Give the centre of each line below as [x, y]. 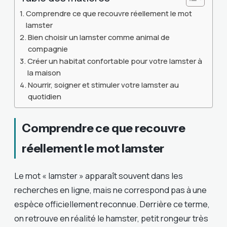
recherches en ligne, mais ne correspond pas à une [110, 190]
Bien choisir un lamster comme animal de [99, 37]
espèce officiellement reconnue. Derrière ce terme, [112, 204]
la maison [44, 73]
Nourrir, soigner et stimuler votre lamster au [103, 85]
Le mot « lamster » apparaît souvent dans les [99, 175]
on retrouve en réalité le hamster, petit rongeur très [111, 218]
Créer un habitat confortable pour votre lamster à [115, 61]
